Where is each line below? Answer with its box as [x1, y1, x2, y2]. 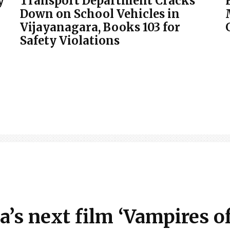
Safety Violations [20, 33, 120, 48]
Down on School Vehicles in [20, 7, 180, 22]
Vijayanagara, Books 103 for [20, 20, 180, 35]
